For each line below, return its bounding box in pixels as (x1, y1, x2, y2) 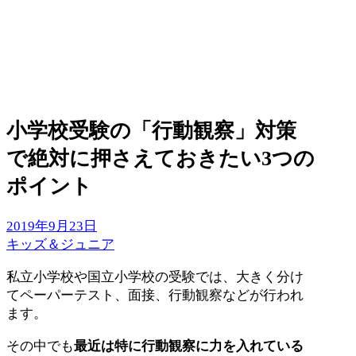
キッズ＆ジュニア (6, 237, 114, 253)
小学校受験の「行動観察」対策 (6, 119, 296, 143)
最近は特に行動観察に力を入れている (74, 339, 304, 354)
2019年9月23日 (6, 219, 97, 234)
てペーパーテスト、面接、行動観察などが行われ (6, 288, 304, 304)
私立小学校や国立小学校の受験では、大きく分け (6, 269, 304, 285)
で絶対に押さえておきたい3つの (6, 147, 315, 171)
